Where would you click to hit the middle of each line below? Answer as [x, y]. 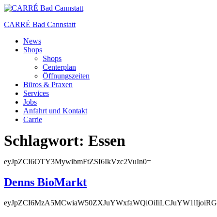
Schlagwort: [46, 140]
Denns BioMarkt [45, 182]
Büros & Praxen [48, 85]
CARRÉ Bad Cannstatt [40, 24]
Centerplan [59, 67]
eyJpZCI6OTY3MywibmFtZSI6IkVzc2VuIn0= [77, 162]
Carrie [33, 119]
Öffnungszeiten [66, 76]
